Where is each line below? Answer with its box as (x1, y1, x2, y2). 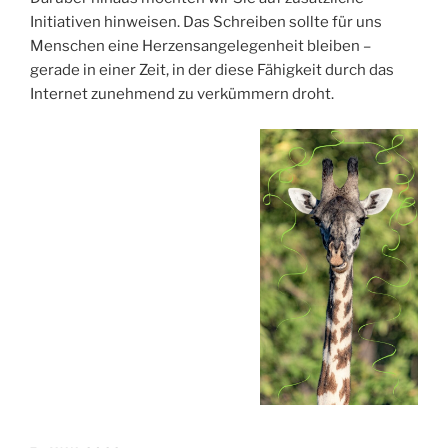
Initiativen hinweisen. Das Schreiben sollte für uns (30, 13, 382, 32)
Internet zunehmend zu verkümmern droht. (30, 85, 334, 104)
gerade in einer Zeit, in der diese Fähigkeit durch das (30, 61, 394, 80)
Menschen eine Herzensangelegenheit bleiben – (30, 37, 371, 56)
